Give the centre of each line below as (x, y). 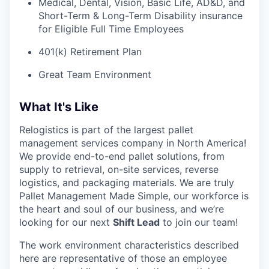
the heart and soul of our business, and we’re (122, 209)
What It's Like (59, 107)
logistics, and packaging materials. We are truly (127, 182)
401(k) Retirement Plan (90, 51)
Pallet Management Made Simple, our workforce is (134, 195)
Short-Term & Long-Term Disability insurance (141, 15)
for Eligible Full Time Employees (111, 29)
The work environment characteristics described (129, 245)
